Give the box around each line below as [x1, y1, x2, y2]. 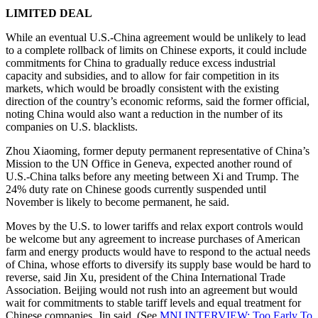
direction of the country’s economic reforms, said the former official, [6, 94, 309, 107]
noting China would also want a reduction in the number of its [6, 107, 283, 120]
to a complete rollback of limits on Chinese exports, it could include [6, 43, 307, 56]
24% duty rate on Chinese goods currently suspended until [6, 182, 266, 195]
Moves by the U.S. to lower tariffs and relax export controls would [6, 219, 303, 232]
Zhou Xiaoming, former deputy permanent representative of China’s [6, 144, 309, 157]
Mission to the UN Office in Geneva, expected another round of [6, 157, 292, 170]
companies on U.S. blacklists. [6, 120, 138, 133]
